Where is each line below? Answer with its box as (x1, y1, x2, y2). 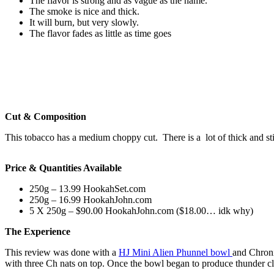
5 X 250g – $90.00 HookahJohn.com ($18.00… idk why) (29, 205, 253, 216)
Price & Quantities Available (5, 162, 122, 173)
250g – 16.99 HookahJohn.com (29, 194, 152, 205)
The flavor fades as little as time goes (29, 28, 171, 39)
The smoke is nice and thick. (29, 6, 139, 17)
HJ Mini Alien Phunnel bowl (119, 246, 232, 257)
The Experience (5, 226, 70, 237)
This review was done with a (5, 246, 119, 257)
